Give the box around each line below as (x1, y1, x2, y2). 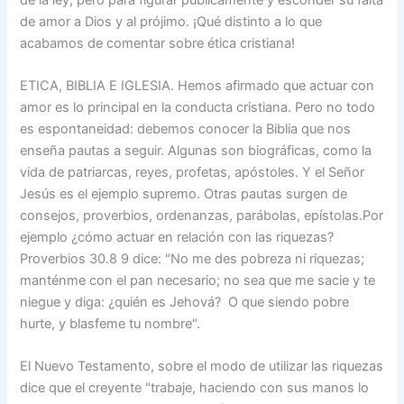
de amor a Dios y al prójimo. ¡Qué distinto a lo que (20, 13, 323, 30)
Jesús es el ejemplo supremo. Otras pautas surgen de (20, 185, 348, 202)
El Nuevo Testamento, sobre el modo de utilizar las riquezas (20, 358, 384, 375)
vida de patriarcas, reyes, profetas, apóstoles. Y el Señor (20, 163, 365, 180)
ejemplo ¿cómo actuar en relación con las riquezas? (20, 228, 335, 245)
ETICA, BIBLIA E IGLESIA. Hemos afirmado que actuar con (20, 77, 375, 94)
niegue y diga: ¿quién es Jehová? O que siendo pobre (20, 293, 350, 310)
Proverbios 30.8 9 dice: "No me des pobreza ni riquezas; (20, 250, 365, 267)
